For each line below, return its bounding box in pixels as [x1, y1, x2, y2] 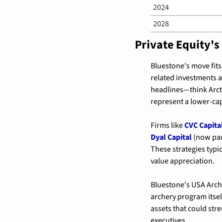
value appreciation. [151, 155, 215, 166]
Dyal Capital [151, 131, 192, 143]
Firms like [151, 119, 184, 131]
